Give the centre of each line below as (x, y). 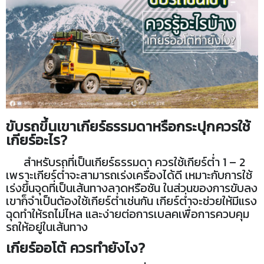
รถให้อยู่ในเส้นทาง (47, 227)
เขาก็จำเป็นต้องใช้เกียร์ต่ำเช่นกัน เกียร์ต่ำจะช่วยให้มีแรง (131, 201)
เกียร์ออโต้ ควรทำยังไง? (75, 248)
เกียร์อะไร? (37, 140)
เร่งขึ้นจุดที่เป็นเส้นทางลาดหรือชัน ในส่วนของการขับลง (132, 188)
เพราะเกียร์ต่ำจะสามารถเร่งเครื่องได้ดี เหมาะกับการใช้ (129, 175)
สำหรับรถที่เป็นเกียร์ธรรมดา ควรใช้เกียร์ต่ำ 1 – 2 (126, 162)
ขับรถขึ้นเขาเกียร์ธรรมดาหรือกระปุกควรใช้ (128, 127)
